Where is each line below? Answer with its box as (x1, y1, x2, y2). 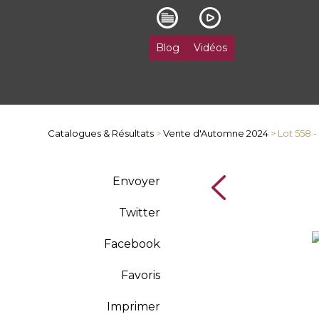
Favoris (120, 268, 160, 282)
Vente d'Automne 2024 (163, 127, 269, 139)
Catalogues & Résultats (48, 127, 155, 139)
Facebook (103, 237, 160, 251)
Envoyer (112, 174, 160, 188)
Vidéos (193, 41, 227, 54)
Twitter (118, 206, 160, 219)
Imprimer (106, 300, 160, 313)
